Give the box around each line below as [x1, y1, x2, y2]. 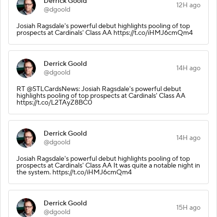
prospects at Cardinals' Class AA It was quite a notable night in [16, 161, 200, 170]
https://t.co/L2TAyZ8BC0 [16, 98, 92, 107]
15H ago [176, 203, 201, 212]
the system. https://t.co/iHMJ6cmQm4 [16, 168, 132, 177]
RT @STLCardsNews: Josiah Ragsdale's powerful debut [16, 84, 181, 93]
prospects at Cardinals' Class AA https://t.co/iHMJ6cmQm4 [16, 28, 193, 37]
